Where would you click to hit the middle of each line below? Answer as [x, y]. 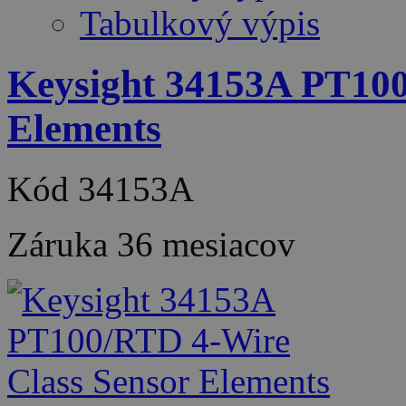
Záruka [62, 245]
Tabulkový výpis [200, 24]
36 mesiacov [206, 245]
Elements [84, 129]
